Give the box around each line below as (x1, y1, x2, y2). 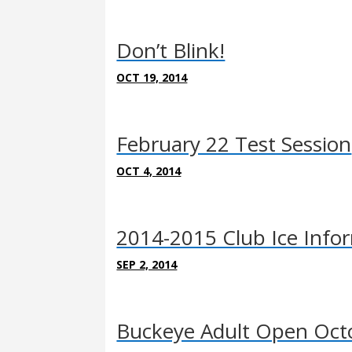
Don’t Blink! (116, 35, 225, 64)
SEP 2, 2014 (116, 256, 178, 272)
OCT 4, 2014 (116, 163, 181, 178)
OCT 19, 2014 (116, 69, 188, 85)
